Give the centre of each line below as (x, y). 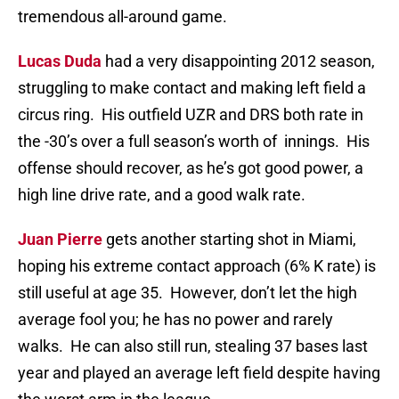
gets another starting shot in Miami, (229, 240)
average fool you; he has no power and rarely (175, 320)
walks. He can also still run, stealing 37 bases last (193, 346)
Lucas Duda (60, 61)
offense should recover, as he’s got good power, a (191, 168)
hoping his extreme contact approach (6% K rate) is (197, 266)
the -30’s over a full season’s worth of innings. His (194, 142)
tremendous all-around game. (122, 17)
